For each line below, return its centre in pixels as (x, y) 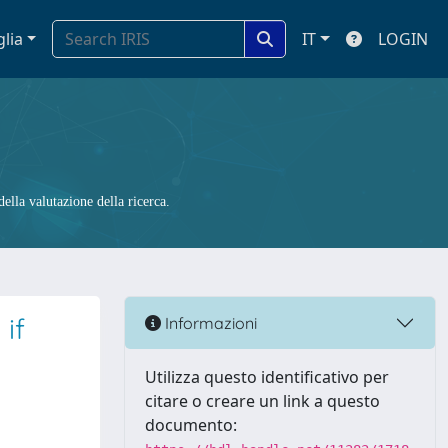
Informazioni (209, 322)
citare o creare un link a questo (262, 401)
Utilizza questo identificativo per (267, 377)
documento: (191, 425)
